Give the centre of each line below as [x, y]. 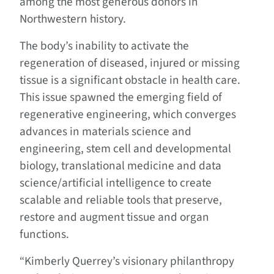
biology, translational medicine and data [120, 165]
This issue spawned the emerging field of [121, 97]
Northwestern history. [74, 19]
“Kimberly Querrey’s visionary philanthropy [127, 261]
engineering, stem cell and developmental [125, 148]
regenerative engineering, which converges [128, 114]
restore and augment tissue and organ [114, 217]
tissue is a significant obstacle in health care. [130, 80]
